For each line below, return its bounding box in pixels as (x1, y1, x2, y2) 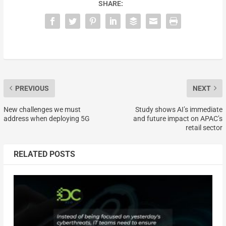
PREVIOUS (15, 84, 49, 92)
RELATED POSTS (13, 149, 75, 159)
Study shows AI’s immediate (135, 105, 223, 114)
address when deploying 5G (3, 114, 90, 123)
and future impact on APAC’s (133, 114, 223, 123)
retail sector (186, 123, 223, 132)
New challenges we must (3, 105, 81, 114)
